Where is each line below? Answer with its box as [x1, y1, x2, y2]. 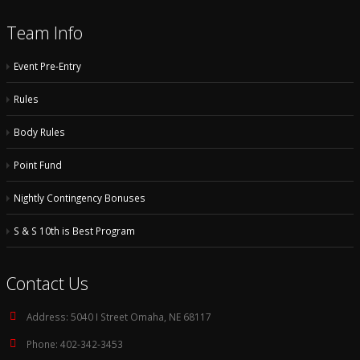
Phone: [27, 337, 58, 350]
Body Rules [14, 125, 65, 138]
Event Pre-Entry [14, 59, 81, 72]
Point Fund [14, 158, 62, 171]
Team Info [6, 21, 83, 44]
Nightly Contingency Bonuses [14, 191, 145, 204]
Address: [27, 310, 68, 323]
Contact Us [6, 272, 88, 295]
